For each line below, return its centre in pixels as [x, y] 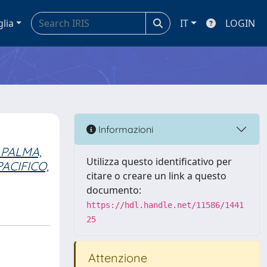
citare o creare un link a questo [156, 176]
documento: [114, 190]
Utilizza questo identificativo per [159, 162]
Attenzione [116, 258]
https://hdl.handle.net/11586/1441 [165, 205]
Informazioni [125, 129]
